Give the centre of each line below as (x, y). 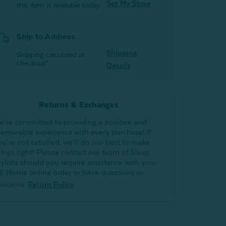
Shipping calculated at (51, 54)
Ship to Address (46, 37)
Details (118, 65)
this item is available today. (59, 5)
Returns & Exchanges (79, 105)
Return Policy (51, 184)
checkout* (33, 63)
